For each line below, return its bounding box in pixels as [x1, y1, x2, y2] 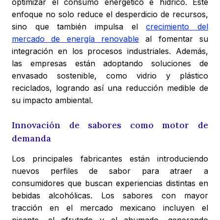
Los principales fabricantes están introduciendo [12, 154, 208, 164]
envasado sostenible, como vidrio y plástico [12, 71, 208, 81]
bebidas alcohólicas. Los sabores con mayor [12, 191, 208, 201]
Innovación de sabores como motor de [12, 119, 208, 131]
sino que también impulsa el [12, 22, 146, 32]
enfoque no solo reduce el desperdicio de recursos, [12, 9, 208, 20]
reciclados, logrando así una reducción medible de [12, 83, 208, 93]
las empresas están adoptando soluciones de [12, 58, 208, 69]
